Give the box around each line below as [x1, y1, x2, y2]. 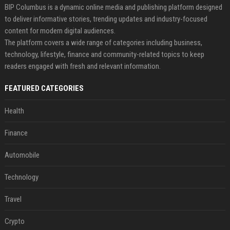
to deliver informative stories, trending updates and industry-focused [4, 14, 207, 24]
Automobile [4, 150, 40, 160]
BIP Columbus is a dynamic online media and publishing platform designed [4, 2, 222, 12]
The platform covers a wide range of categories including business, [4, 37, 202, 47]
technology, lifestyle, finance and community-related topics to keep [4, 49, 204, 59]
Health [4, 106, 24, 116]
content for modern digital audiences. [4, 26, 116, 35]
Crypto [4, 216, 25, 226]
